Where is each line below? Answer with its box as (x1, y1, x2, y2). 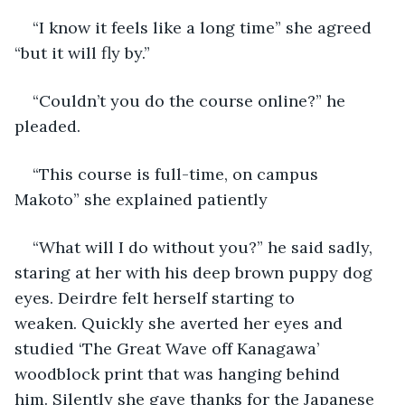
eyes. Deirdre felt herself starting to (14, 287, 299, 308)
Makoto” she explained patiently (14, 188, 268, 210)
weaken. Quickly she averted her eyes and (14, 312, 347, 334)
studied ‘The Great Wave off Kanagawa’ (14, 337, 324, 359)
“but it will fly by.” (14, 42, 155, 63)
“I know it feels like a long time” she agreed (33, 16, 376, 38)
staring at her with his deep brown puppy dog (14, 261, 377, 283)
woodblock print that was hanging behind (14, 363, 344, 384)
